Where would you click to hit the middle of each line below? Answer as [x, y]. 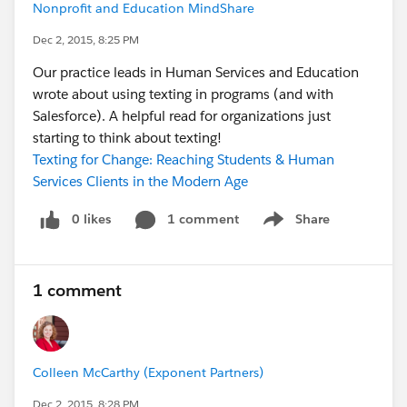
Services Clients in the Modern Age [140, 181]
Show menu [294, 228]
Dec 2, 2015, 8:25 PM [86, 40]
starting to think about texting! [127, 138]
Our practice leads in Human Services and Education [196, 72]
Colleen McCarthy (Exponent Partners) [148, 372]
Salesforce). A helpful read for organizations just [182, 116]
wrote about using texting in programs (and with [183, 94]
